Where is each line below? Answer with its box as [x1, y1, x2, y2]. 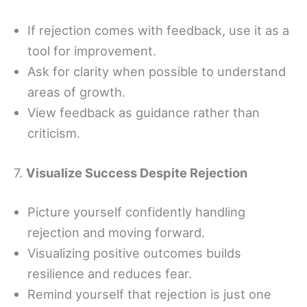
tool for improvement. [27, 43, 156, 59]
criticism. [27, 125, 80, 141]
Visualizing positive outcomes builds [27, 245, 241, 261]
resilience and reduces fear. [27, 266, 192, 282]
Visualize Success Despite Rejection [26, 164, 247, 180]
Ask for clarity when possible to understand [27, 64, 286, 79]
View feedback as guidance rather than [27, 105, 260, 121]
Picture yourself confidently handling [27, 204, 245, 220]
